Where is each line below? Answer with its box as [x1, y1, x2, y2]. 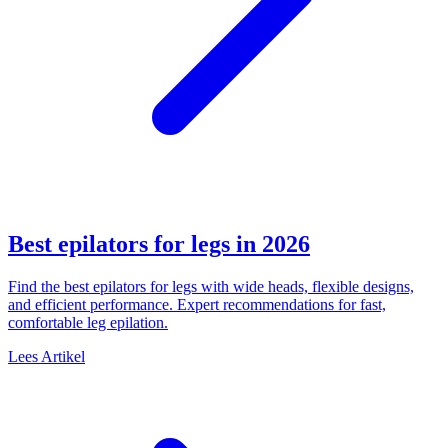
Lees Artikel [8, 348, 85, 366]
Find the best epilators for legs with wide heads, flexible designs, [8, 278, 414, 296]
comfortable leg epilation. [8, 314, 168, 332]
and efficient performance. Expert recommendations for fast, [8, 296, 386, 314]
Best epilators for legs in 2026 [8, 231, 310, 258]
